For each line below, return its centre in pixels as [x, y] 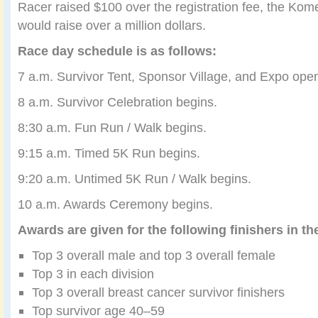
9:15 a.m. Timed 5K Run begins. [109, 153]
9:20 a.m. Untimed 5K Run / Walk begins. [135, 179]
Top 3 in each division [93, 274]
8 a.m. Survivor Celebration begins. [117, 102]
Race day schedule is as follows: [117, 51]
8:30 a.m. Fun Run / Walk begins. [112, 128]
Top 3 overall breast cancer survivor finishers [158, 292]
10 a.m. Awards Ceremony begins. [115, 204]
